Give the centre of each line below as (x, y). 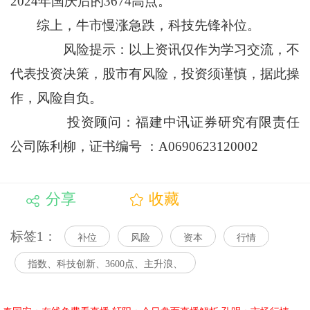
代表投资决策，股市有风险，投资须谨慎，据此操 (155, 74)
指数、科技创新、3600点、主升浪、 (105, 264)
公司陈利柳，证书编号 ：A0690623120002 (134, 147)
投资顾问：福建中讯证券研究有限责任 (155, 122)
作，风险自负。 (56, 98)
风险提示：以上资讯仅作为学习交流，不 (155, 50)
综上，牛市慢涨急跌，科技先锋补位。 (135, 26)
